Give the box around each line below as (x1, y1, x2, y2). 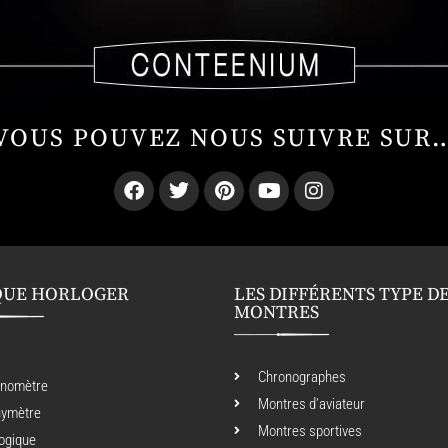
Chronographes (258, 368, 346, 387)
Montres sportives (258, 422, 362, 441)
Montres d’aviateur (258, 395, 365, 414)
